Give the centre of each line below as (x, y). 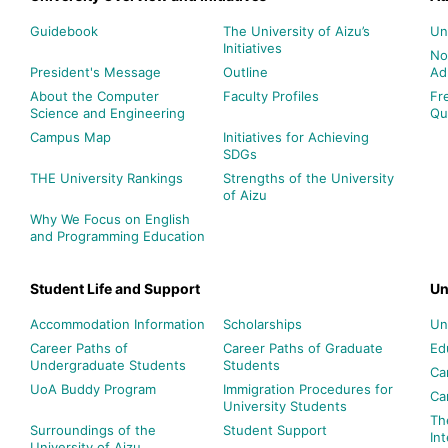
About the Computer (94, 95)
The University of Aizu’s (296, 30)
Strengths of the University (308, 177)
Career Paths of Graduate (302, 347)
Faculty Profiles (270, 95)
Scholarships (262, 323)
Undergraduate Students (108, 364)
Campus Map (70, 136)
